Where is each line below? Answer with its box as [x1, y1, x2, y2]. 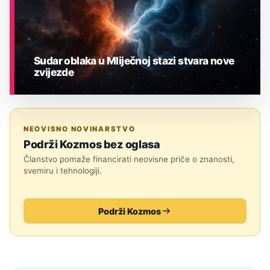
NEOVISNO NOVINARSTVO [24, 125, 136, 134]
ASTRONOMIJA [42, 118, 98, 127]
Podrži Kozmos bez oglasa [24, 137, 160, 151]
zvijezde [34, 66, 74, 79]
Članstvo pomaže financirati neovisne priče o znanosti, [24, 154, 234, 165]
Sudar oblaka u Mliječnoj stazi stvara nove [34, 54, 234, 67]
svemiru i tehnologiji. [24, 166, 102, 176]
